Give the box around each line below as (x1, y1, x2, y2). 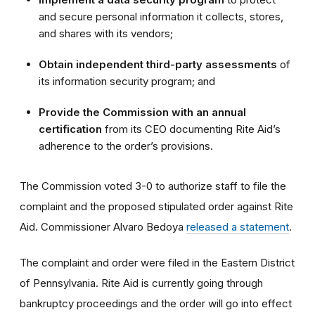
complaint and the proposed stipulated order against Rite (20, 199, 293, 213)
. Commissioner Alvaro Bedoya (35, 219, 186, 233)
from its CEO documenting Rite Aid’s (102, 122, 281, 136)
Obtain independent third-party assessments (39, 57, 277, 71)
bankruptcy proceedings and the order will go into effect (20, 296, 292, 310)
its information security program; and (39, 74, 215, 88)
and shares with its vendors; (39, 26, 173, 40)
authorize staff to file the (165, 179, 286, 193)
